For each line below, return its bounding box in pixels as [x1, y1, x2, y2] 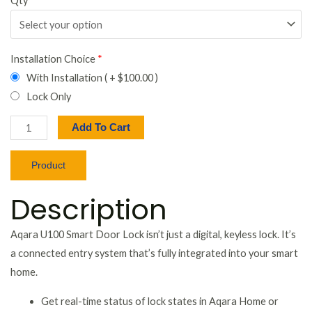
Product [31, 159, 65, 171]
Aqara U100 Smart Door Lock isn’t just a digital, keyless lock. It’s [10, 228, 296, 240]
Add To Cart [71, 122, 130, 134]
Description [10, 189, 167, 229]
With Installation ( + [26, 71, 118, 84]
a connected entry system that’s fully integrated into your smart [10, 247, 298, 259]
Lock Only [26, 90, 71, 102]
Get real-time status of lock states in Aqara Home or [40, 295, 279, 307]
